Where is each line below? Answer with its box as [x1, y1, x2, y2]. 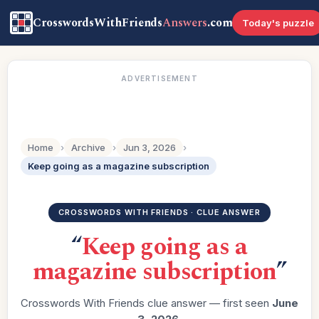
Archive [71, 142, 105, 153]
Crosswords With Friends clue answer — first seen [21, 296, 272, 310]
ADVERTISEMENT [121, 74, 198, 83]
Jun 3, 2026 [123, 142, 176, 153]
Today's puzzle [242, 17, 315, 28]
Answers [162, 14, 207, 31]
